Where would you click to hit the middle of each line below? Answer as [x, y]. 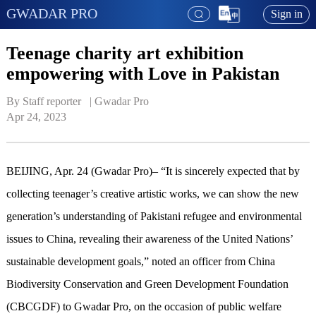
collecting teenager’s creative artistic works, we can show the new [152, 194]
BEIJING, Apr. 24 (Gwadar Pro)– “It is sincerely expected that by [153, 171]
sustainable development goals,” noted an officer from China [140, 262]
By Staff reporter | [50, 102]
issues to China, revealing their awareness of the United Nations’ [149, 239]
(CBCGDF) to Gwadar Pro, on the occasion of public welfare [144, 307]
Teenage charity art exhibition [124, 53]
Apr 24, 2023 [36, 117]
